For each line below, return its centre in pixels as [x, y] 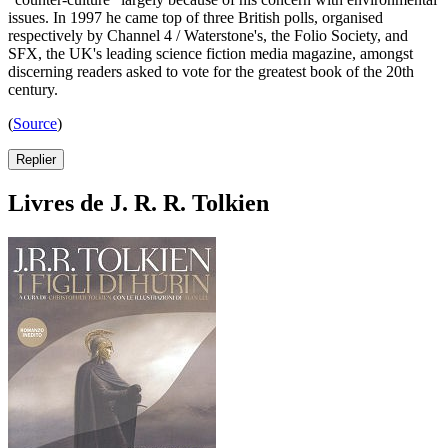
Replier [36, 160]
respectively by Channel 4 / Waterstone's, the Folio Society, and [208, 36]
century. [33, 90]
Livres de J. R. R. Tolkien [138, 203]
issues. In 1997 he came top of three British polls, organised [195, 18]
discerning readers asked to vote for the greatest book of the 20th [211, 72]
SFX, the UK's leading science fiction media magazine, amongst [210, 54]
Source [35, 124]
